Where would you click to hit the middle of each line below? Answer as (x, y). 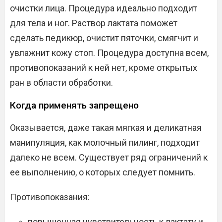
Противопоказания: (50, 197)
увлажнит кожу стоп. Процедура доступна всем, (109, 53)
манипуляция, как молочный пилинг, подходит (105, 143)
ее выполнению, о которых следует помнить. (103, 172)
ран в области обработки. (61, 83)
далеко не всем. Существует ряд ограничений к (109, 158)
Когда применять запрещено (74, 106)
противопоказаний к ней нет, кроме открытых (104, 68)
